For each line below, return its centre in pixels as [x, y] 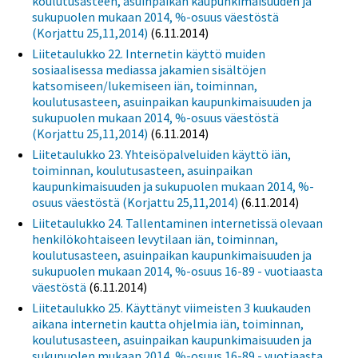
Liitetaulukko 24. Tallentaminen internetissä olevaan [177, 223]
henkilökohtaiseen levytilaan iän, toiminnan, [155, 239]
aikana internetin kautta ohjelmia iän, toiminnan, [168, 323]
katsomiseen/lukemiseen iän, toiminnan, [145, 85]
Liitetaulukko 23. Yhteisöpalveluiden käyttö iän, [161, 154]
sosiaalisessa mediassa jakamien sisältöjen [149, 69]
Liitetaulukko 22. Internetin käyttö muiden [149, 53]
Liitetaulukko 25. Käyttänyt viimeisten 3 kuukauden [171, 307]
